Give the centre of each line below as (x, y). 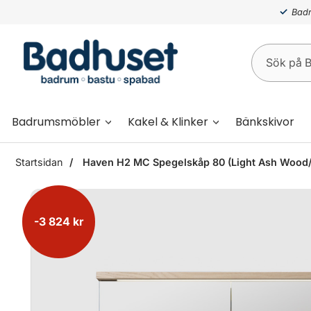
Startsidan (39, 162)
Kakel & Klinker (168, 121)
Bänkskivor (265, 121)
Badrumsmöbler (56, 121)
